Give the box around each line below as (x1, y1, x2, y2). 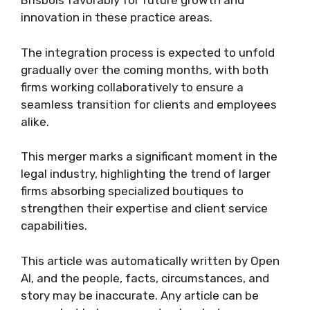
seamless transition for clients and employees (21, 97, 277, 111)
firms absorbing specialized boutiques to (21, 184, 244, 198)
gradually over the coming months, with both (21, 62, 268, 77)
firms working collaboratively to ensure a (21, 80, 244, 94)
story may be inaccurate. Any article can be (21, 288, 259, 302)
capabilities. (21, 219, 87, 232)
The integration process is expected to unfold (21, 45, 275, 60)
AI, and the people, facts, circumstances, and (21, 271, 269, 285)
